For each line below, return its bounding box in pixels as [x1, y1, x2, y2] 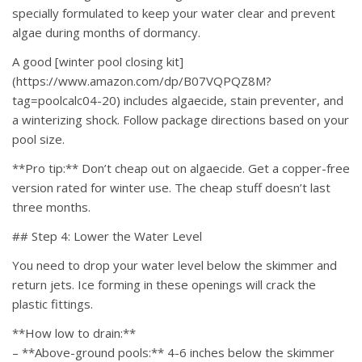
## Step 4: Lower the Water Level [12, 228, 202, 245]
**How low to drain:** [12, 325, 136, 342]
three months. [12, 199, 90, 216]
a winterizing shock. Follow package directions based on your [12, 112, 349, 128]
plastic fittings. [12, 296, 93, 313]
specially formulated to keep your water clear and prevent [12, 5, 335, 22]
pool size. [12, 131, 65, 148]
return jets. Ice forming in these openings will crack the [12, 276, 316, 293]
